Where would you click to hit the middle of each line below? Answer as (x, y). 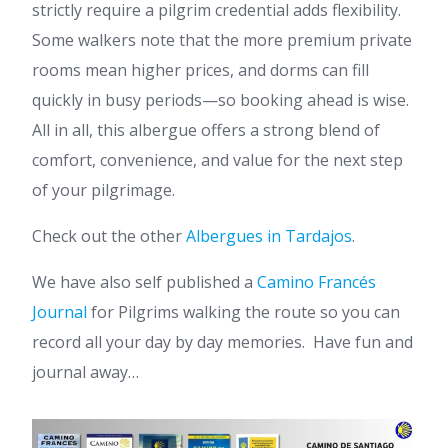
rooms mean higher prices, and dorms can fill (200, 70)
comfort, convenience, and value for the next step (217, 160)
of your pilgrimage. (103, 190)
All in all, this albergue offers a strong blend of (206, 130)
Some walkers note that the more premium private (222, 40)
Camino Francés (316, 282)
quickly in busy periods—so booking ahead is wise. (220, 100)
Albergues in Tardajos (269, 236)
